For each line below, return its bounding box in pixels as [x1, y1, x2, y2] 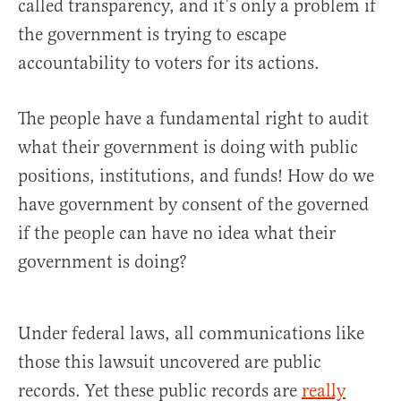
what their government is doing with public [18, 136, 358, 158]
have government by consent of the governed [18, 193, 369, 216]
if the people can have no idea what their [18, 222, 336, 244]
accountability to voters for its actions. [18, 52, 320, 74]
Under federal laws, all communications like [18, 322, 364, 345]
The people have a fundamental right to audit [18, 107, 369, 130]
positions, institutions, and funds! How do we [18, 165, 374, 187]
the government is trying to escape [18, 23, 286, 46]
